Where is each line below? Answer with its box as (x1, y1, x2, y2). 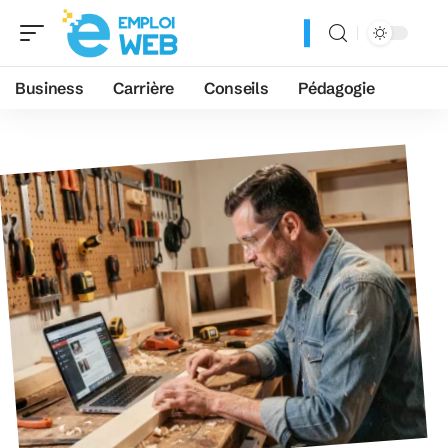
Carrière (113, 78, 174, 98)
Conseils (203, 78, 269, 98)
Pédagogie (298, 78, 375, 98)
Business (15, 78, 84, 98)
